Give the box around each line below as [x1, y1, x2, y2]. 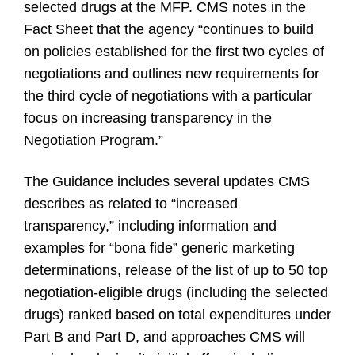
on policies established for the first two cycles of [24, 44, 324, 59]
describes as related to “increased [24, 196, 238, 212]
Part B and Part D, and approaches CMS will [24, 329, 305, 345]
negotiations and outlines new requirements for [24, 66, 319, 82]
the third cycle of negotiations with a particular [24, 88, 312, 104]
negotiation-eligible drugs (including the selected [24, 284, 328, 300]
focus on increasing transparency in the [24, 110, 272, 126]
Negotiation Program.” [24, 132, 163, 148]
